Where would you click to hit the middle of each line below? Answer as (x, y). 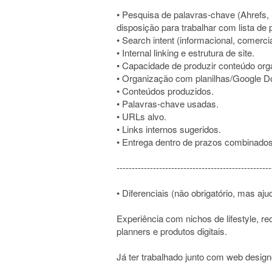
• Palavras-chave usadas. (168, 104)
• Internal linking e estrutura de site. (185, 53)
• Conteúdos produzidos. (165, 91)
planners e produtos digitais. (172, 231)
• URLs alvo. (141, 116)
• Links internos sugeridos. (169, 129)
